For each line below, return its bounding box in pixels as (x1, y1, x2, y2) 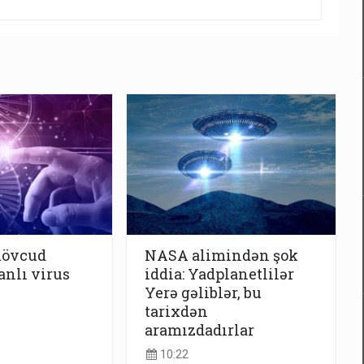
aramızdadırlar (145, 319, 254, 340)
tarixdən (145, 301, 208, 321)
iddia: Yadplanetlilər (145, 263, 294, 284)
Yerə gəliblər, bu (145, 282, 262, 302)
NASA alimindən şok (145, 245, 298, 265)
